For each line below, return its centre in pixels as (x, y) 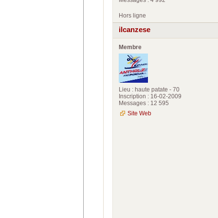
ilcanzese (135, 29)
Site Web (139, 113)
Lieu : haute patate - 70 (149, 89)
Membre (130, 47)
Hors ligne (132, 16)
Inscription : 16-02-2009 (150, 96)
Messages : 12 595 (144, 103)
